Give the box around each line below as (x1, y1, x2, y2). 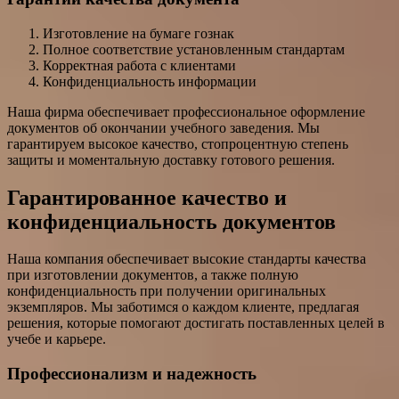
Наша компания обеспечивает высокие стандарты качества (7, 251, 366, 267)
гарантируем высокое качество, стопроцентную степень (7, 135, 348, 151)
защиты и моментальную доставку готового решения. (7, 151, 335, 167)
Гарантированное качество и (7, 185, 287, 209)
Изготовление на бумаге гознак (43, 25, 234, 41)
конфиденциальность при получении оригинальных (7, 283, 326, 299)
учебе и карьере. (7, 331, 106, 347)
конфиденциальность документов (7, 209, 336, 233)
